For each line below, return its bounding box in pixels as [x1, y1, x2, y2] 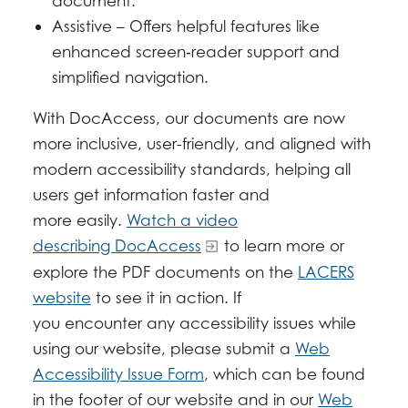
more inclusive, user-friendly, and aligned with [33, 134, 371, 153]
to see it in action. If [91, 288, 241, 308]
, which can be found [204, 364, 365, 384]
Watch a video [127, 210, 238, 229]
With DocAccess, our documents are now [33, 108, 345, 127]
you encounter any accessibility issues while [33, 313, 356, 333]
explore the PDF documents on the [33, 262, 298, 282]
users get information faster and [33, 185, 270, 204]
